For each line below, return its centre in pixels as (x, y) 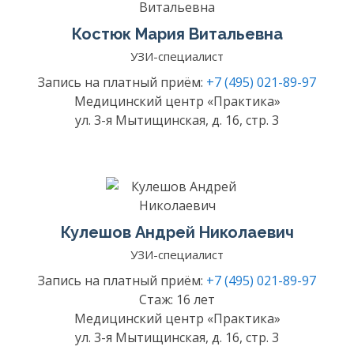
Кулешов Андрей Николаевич (177, 232)
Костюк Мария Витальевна (177, 34)
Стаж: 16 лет (177, 299)
